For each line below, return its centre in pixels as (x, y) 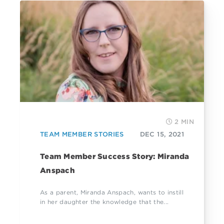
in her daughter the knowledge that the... (104, 202)
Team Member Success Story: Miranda (115, 157)
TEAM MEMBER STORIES (82, 134)
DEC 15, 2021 (162, 134)
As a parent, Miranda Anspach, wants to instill (112, 192)
